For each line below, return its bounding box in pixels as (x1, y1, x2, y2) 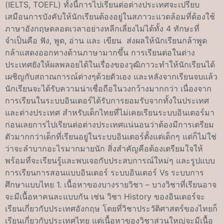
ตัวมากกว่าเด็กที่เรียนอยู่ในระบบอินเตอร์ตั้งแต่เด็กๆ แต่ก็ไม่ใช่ (5, 131, 216, 141)
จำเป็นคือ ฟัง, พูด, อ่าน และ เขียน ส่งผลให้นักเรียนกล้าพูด (5, 35, 207, 45)
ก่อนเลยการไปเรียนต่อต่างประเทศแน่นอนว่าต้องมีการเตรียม (5, 119, 214, 129)
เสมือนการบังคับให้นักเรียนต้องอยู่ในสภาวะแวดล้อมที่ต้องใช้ (5, 11, 215, 21)
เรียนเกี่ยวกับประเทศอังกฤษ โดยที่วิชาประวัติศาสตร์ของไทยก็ (5, 203, 217, 213)
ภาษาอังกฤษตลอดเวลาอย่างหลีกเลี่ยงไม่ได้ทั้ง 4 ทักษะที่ (5, 23, 199, 33)
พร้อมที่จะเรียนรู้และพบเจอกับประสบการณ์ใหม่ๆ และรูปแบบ (5, 155, 215, 165)
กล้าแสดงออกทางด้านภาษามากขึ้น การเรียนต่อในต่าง (5, 47, 195, 57)
